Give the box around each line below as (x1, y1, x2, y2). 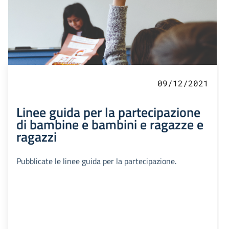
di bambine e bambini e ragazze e (16, 114, 203, 135)
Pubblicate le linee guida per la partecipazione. (16, 155, 176, 168)
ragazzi (16, 126, 57, 147)
